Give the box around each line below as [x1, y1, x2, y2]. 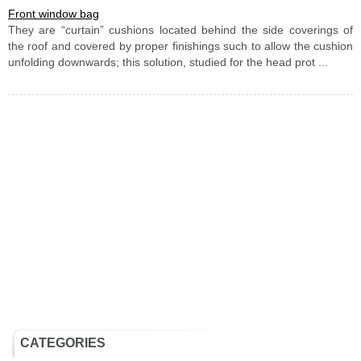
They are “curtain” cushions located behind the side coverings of [8, 23, 353, 36]
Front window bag [8, 6, 99, 20]
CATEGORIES [20, 335, 106, 350]
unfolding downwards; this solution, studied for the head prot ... [8, 55, 328, 68]
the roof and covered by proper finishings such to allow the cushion [8, 39, 353, 52]
